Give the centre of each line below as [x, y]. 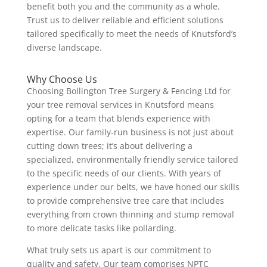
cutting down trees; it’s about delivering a [109, 146]
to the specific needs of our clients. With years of [124, 173]
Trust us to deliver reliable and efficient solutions [125, 20]
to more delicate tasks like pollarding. [101, 228]
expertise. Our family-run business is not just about [130, 132]
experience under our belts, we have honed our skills [133, 187]
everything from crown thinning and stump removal [130, 214]
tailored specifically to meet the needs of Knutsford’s [131, 34]
